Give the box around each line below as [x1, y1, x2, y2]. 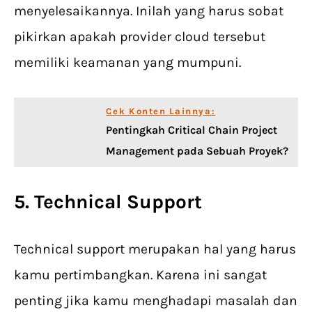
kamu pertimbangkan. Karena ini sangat [14, 267, 267, 283]
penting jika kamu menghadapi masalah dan [14, 292, 297, 309]
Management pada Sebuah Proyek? [106, 144, 289, 158]
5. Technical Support [14, 190, 202, 214]
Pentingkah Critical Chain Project [106, 123, 278, 137]
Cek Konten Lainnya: [106, 106, 216, 117]
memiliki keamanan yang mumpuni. [14, 54, 241, 71]
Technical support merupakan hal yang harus [14, 241, 296, 258]
